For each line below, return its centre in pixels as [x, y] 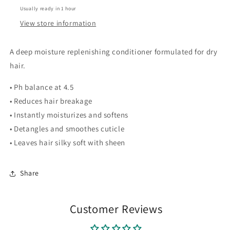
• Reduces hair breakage [51, 101]
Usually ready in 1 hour [48, 8]
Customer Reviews [116, 208]
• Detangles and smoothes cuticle [67, 128]
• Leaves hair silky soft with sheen [68, 142]
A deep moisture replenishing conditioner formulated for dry [114, 51]
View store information [58, 23]
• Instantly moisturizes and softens [69, 114]
